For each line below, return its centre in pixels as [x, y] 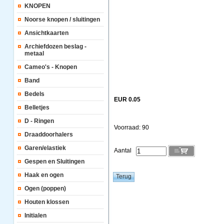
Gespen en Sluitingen [54, 161]
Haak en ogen [44, 175]
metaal [34, 53]
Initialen [35, 215]
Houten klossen [47, 202]
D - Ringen [39, 121]
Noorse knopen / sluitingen [62, 19]
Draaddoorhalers [49, 134]
